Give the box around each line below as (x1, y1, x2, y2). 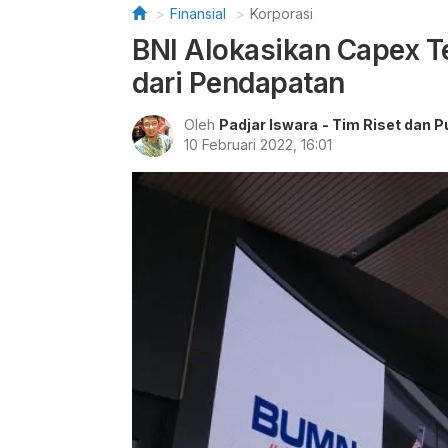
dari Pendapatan (132, 66, 345, 100)
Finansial (170, 5, 226, 22)
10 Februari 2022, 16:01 (184, 136, 332, 153)
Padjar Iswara (219, 116, 318, 133)
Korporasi (250, 5, 313, 22)
